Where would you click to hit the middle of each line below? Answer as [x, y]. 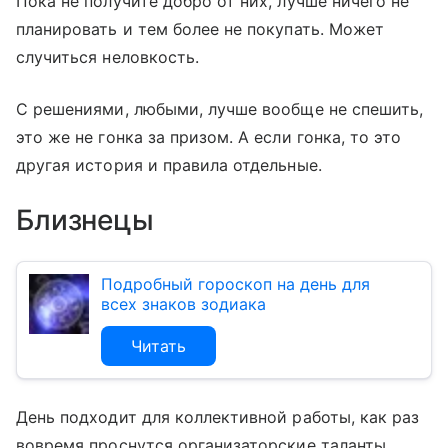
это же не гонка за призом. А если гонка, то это [209, 136]
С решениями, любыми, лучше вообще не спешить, [220, 108]
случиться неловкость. [108, 56]
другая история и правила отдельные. [169, 164]
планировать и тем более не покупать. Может [200, 28]
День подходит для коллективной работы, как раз [218, 416]
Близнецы [85, 219]
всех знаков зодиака [183, 303]
